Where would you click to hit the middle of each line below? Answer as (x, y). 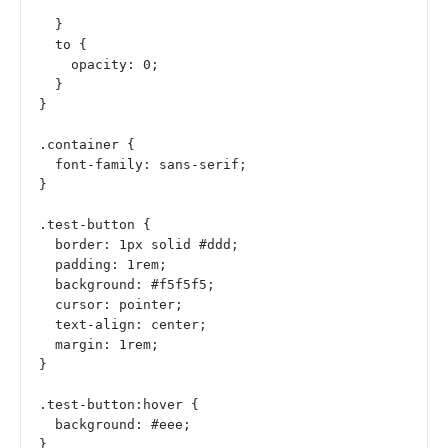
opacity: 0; (115, 65)
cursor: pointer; (119, 305)
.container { (87, 145)
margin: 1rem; (107, 345)
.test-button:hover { (119, 405)
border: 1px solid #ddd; (147, 245)
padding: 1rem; (111, 265)
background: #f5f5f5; (135, 285)
